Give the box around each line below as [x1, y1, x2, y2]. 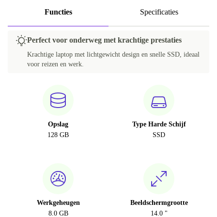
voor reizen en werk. [27, 61, 84, 68]
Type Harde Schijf [132, 121, 186, 128]
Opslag [48, 121, 68, 128]
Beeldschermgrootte [130, 199, 188, 207]
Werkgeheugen [36, 199, 80, 207]
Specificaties [139, 8, 178, 16]
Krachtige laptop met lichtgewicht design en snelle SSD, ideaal [27, 51, 200, 59]
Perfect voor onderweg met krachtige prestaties [27, 36, 182, 45]
